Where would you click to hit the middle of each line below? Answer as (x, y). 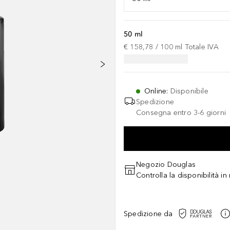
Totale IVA (202, 47)
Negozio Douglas (166, 165)
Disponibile (189, 91)
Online (156, 91)
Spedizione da (148, 214)
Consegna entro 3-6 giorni (181, 113)
